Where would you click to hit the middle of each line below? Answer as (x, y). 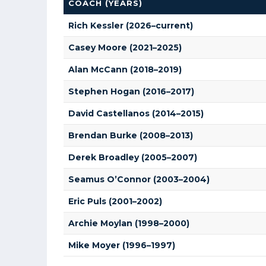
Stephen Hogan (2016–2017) (131, 91)
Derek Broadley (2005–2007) (133, 157)
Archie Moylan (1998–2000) (129, 223)
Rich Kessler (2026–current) (131, 26)
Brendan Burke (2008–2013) (131, 135)
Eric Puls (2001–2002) (115, 201)
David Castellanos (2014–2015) (136, 113)
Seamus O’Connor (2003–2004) (139, 179)
